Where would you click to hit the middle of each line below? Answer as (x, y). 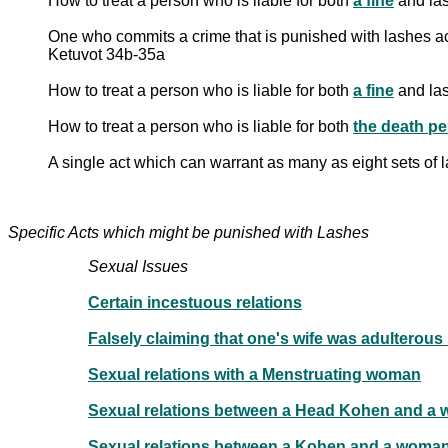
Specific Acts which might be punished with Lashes (188, 232)
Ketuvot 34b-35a (106, 54)
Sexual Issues (138, 266)
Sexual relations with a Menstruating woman (254, 374)
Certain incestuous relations (195, 302)
